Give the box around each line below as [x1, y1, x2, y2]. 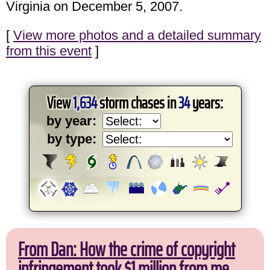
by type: [46, 131, 96, 146]
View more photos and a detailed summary [13, 27, 261, 43]
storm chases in [97, 89, 178, 116]
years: [190, 89, 223, 116]
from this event [6, 43, 92, 58]
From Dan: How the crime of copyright [18, 234, 235, 265]
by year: [46, 113, 96, 128]
